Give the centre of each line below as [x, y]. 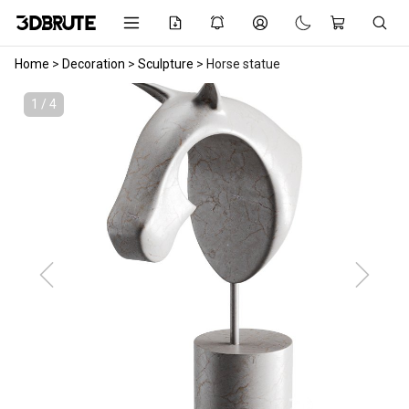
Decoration [94, 64]
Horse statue [243, 64]
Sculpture [166, 64]
